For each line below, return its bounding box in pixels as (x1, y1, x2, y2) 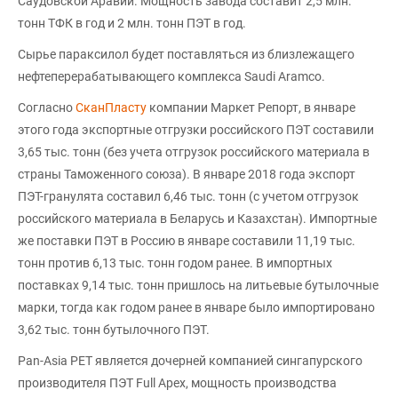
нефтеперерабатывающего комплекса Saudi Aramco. (18, 69, 325, 84)
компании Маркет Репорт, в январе (149, 100, 355, 115)
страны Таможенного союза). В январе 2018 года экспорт (18, 167, 355, 181)
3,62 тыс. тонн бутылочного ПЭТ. (18, 322, 210, 337)
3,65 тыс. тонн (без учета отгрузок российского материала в (18, 145, 370, 159)
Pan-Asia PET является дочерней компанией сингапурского (18, 354, 362, 368)
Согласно (18, 100, 76, 115)
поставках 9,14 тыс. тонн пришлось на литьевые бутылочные (18, 278, 378, 292)
